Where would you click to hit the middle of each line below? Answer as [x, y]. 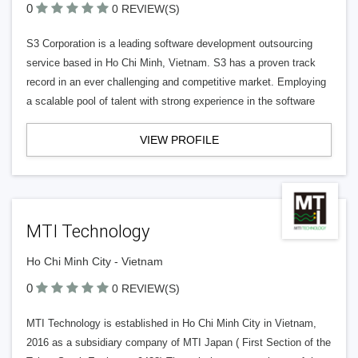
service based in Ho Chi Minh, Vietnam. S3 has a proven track [171, 63]
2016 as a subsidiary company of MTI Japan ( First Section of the [179, 342]
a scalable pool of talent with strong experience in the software [171, 101]
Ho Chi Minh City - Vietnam [95, 261]
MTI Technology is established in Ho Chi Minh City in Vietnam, [171, 323]
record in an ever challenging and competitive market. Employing [176, 82]
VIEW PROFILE [179, 140]
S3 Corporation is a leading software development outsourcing [169, 44]
